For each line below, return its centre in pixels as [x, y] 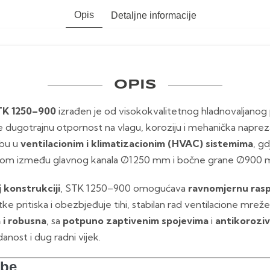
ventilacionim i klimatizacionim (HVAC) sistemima [137, 144]
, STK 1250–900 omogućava [124, 188]
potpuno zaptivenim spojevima [136, 221]
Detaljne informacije [153, 15]
